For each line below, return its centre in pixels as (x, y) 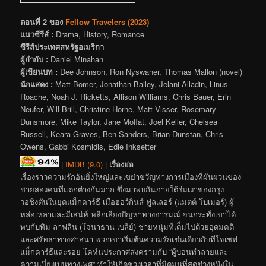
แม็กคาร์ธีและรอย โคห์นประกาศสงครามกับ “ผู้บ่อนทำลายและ (124, 252)
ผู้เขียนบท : (39, 72)
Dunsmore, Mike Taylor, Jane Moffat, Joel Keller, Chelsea (119, 122)
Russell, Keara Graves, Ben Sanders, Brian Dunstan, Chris (122, 134)
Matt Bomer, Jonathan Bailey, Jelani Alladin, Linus (141, 84)
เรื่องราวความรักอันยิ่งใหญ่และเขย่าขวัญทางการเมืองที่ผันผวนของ (131, 177)
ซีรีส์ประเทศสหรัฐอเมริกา (62, 47)
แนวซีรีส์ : (37, 34)
